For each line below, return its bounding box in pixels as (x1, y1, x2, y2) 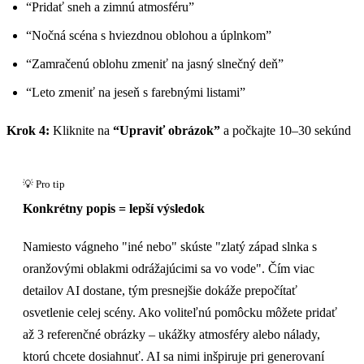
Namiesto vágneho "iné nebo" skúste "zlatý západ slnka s (23, 240, 317, 254)
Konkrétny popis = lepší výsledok (23, 201, 205, 216)
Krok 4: (6, 123, 50, 138)
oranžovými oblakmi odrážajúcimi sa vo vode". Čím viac (23, 262, 314, 276)
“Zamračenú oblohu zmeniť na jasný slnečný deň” (26, 57, 284, 71)
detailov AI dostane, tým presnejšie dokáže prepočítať (23, 284, 297, 298)
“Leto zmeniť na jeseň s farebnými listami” (26, 85, 245, 100)
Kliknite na (50, 123, 113, 138)
